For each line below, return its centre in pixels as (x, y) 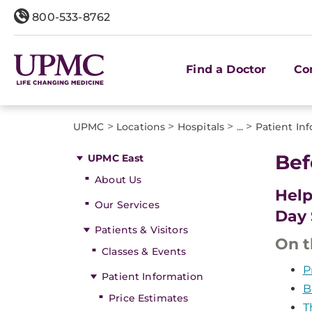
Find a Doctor (226, 69)
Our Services (127, 205)
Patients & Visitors (141, 230)
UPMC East (116, 158)
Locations (141, 127)
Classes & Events (144, 251)
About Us (118, 180)
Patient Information (153, 276)
